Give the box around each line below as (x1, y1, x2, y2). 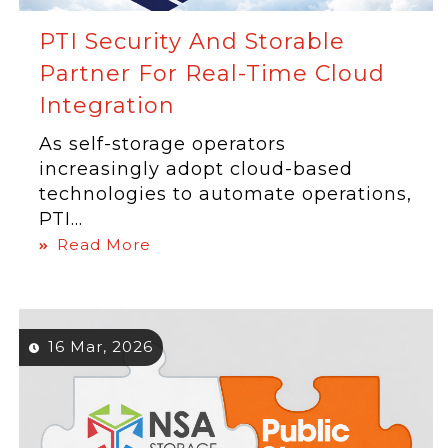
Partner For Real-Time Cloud (39, 60, 386, 87)
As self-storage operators (39, 133, 287, 155)
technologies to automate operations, (39, 183, 413, 205)
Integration (39, 92, 176, 119)
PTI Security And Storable (39, 28, 346, 55)
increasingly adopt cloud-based (39, 158, 354, 180)
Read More (57, 235, 152, 254)
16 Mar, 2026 (48, 337, 154, 356)
